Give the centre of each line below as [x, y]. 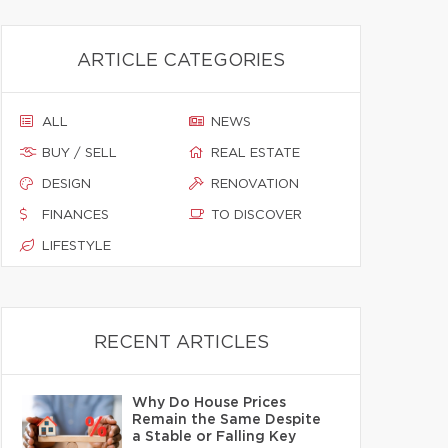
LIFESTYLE [76, 246]
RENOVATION [255, 184]
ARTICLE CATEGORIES [181, 61]
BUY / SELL [79, 153]
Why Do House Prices [209, 403]
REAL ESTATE [255, 153]
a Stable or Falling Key [214, 437]
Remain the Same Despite [226, 420]
